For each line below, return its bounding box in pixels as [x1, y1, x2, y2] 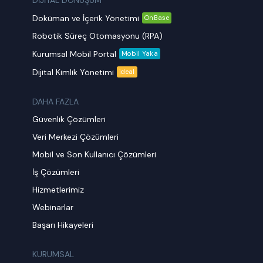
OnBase [144, 14, 169, 22]
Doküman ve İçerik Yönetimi [32, 12, 140, 23]
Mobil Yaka [122, 49, 159, 58]
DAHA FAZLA [32, 96, 79, 107]
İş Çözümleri [32, 167, 80, 177]
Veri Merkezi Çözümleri [32, 131, 119, 142]
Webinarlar [32, 202, 74, 213]
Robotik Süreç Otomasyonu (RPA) [32, 31, 163, 41]
